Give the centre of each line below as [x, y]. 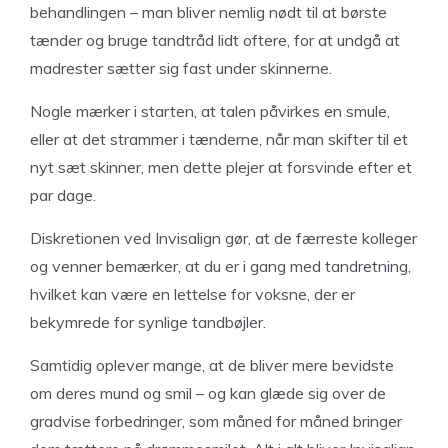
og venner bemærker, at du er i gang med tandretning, [220, 266]
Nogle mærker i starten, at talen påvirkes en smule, [210, 111]
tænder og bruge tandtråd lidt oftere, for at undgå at [215, 40]
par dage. [63, 195]
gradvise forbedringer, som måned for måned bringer [216, 421]
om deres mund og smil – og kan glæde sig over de [208, 393]
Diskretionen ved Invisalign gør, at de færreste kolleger [223, 238]
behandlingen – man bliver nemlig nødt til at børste [208, 12]
